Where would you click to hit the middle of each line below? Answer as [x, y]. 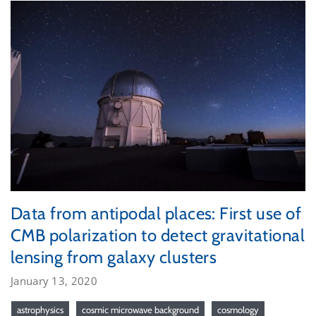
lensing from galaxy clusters [114, 257]
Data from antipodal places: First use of [156, 214]
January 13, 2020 [54, 281]
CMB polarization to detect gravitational [158, 236]
